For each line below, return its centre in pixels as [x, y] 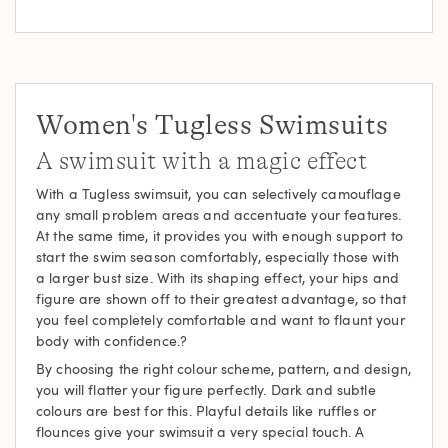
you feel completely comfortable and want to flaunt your [220, 319]
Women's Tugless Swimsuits [212, 125]
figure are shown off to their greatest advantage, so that [221, 298]
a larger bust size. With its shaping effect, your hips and [218, 277]
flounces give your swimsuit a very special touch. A [200, 431]
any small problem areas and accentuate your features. [219, 214]
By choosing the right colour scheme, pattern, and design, [223, 368]
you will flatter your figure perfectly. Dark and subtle [206, 389]
